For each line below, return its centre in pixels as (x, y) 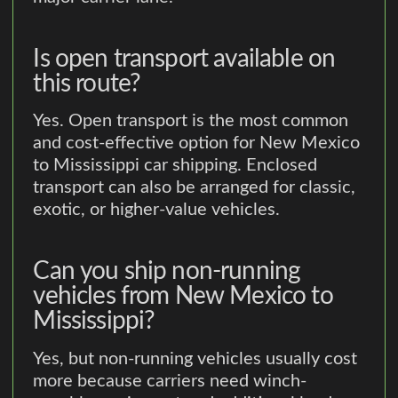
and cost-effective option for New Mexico (197, 143)
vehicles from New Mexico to (183, 296)
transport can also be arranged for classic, (195, 188)
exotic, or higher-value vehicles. (157, 210)
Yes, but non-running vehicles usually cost (195, 359)
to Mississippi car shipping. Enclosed (175, 166)
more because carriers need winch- (170, 382)
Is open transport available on (184, 58)
